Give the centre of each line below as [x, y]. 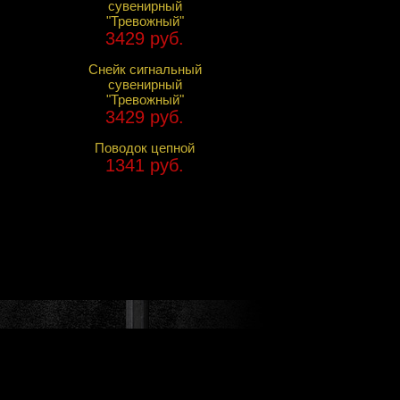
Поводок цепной [145, 147]
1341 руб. [145, 165]
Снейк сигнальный [145, 69]
